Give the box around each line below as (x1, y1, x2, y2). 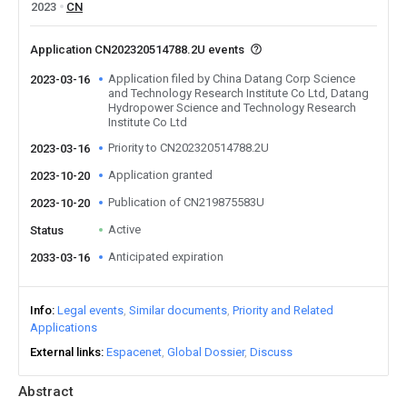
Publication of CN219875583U (108, 195, 264, 209)
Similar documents (129, 303, 227, 317)
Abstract (18, 383, 74, 400)
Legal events (57, 303, 124, 317)
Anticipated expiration (108, 250, 223, 263)
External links (30, 345, 101, 359)
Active (108, 223, 141, 236)
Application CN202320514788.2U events (30, 43, 247, 56)
